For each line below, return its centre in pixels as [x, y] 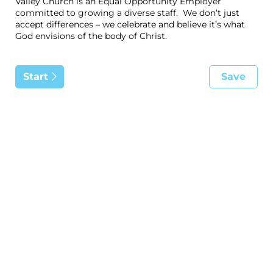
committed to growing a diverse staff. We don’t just [127, 13]
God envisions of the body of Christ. [91, 36]
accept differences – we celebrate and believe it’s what [130, 25]
